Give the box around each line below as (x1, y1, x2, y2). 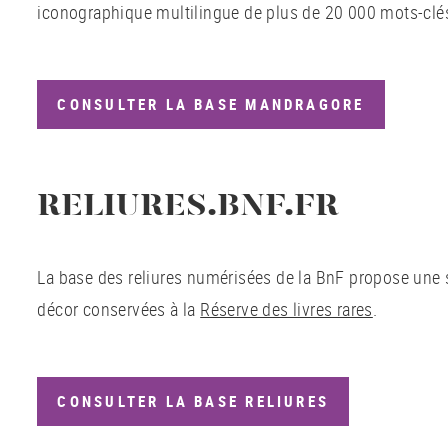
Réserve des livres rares (200, 297, 373, 322)
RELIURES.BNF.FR (37, 191, 340, 224)
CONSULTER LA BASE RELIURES (57, 392, 330, 412)
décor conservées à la (37, 297, 201, 322)
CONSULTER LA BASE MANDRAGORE (57, 94, 365, 114)
